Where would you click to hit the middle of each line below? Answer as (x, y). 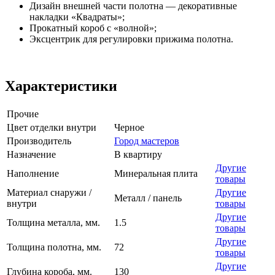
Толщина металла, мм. (53, 223)
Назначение (31, 155)
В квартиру (138, 155)
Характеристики (61, 86)
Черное (129, 128)
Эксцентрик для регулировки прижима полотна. (131, 39)
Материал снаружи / (49, 193)
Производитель (39, 141)
